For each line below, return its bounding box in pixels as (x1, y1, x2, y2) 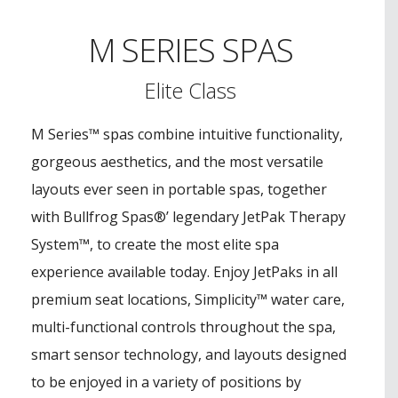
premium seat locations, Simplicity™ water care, (31, 289, 345, 309)
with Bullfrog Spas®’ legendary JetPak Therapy (31, 206, 346, 227)
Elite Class (144, 75, 236, 105)
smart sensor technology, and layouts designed (31, 344, 346, 364)
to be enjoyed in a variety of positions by (31, 371, 301, 392)
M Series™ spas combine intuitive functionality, (31, 123, 343, 144)
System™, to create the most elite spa (31, 234, 279, 254)
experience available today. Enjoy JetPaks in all (31, 261, 338, 282)
